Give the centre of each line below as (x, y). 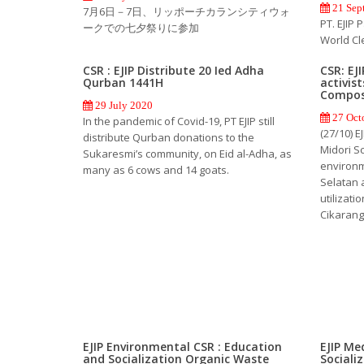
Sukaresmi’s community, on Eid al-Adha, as (187, 153)
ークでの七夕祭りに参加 (141, 27)
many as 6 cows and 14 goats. (156, 169)
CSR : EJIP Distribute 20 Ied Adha (173, 70)
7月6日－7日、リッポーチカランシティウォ (186, 11)
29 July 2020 (123, 105)
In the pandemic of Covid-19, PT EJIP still (179, 121)
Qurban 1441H (123, 82)
